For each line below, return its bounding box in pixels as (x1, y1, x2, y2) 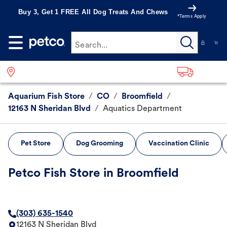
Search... (75, 42, 108, 50)
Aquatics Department (103, 105, 182, 113)
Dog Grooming (76, 140, 123, 148)
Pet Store (21, 140, 51, 148)
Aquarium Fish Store (8, 93, 85, 101)
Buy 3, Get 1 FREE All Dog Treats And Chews (18, 8, 168, 16)
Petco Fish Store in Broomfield (8, 168, 179, 180)
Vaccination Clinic (148, 140, 209, 148)
